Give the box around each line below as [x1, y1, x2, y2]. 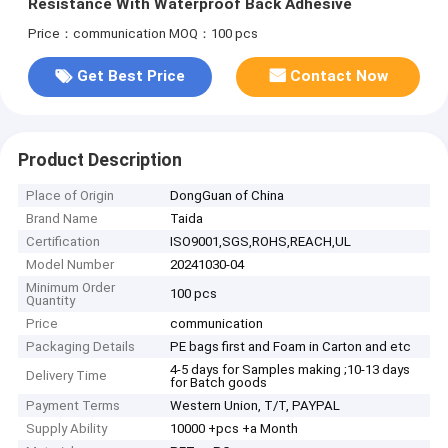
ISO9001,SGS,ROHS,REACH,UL [170, 234, 352, 250]
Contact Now [290, 67, 389, 86]
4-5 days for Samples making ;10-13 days [170, 362, 411, 378]
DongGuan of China [170, 188, 285, 204]
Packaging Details [26, 339, 136, 355]
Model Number [26, 257, 115, 273]
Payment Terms [26, 398, 121, 414]
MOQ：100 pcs [168, 25, 258, 41]
